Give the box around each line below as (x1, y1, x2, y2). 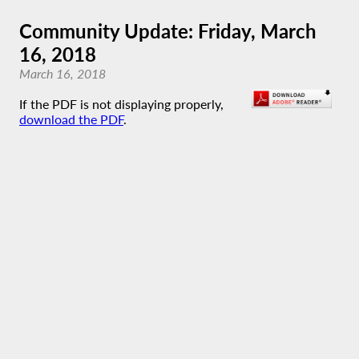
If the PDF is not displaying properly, (19, 96, 224, 111)
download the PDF (19, 111, 123, 127)
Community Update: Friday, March (19, 19, 317, 42)
